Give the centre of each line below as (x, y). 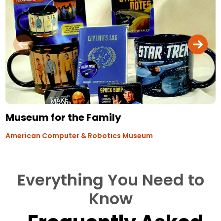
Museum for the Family (64, 117)
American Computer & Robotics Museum (79, 135)
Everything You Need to (110, 180)
